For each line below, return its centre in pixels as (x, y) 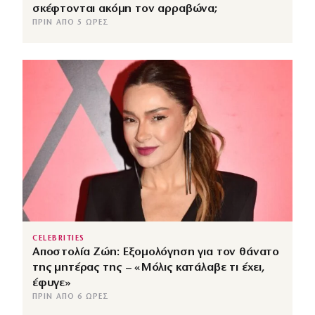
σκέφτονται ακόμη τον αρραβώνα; (125, 8)
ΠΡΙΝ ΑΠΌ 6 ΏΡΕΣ (71, 297)
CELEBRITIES (59, 239)
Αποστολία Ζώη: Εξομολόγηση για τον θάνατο (156, 252)
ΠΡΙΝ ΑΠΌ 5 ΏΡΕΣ (71, 22)
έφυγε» (52, 283)
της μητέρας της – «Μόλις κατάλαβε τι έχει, (149, 268)
